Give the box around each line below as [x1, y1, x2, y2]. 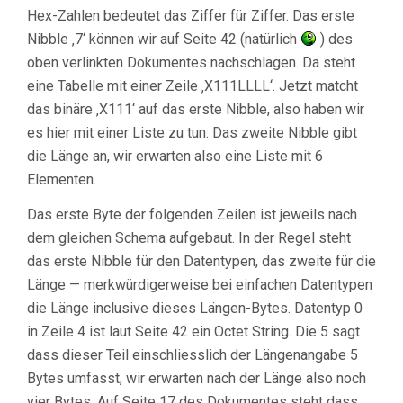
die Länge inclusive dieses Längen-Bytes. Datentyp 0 [27, 300, 363, 318]
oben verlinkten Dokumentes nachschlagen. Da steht [27, 54, 355, 72]
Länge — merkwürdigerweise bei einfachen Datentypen [27, 276, 372, 294]
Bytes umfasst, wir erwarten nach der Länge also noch [27, 370, 366, 388]
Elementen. [27, 171, 96, 189]
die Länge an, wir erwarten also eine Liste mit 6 [27, 148, 323, 166]
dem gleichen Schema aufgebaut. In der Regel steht [27, 229, 351, 247]
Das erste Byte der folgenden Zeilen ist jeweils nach [27, 206, 357, 224]
